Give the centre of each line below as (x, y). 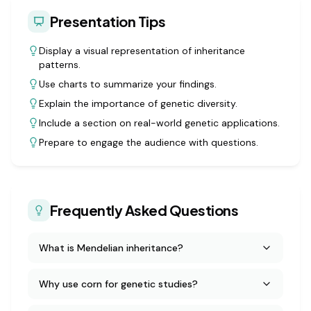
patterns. (60, 65)
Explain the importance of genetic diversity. (138, 103)
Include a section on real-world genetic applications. (159, 123)
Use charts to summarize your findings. (128, 84)
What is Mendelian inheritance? (111, 248)
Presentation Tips (108, 21)
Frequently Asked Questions (144, 210)
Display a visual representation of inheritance (142, 51)
